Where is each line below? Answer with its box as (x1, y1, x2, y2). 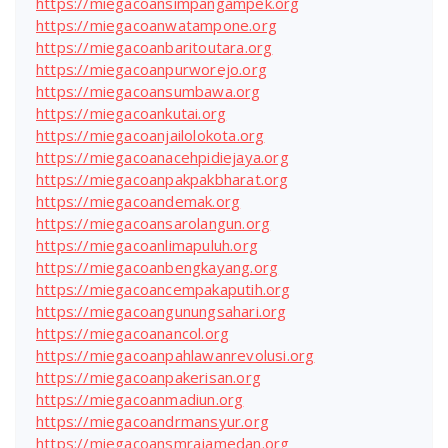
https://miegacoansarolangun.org (36, 212, 271, 233)
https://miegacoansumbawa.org (36, 80, 261, 101)
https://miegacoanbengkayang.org (36, 256, 279, 277)
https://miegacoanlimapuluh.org (36, 234, 258, 255)
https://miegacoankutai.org (36, 102, 227, 123)
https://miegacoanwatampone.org (36, 14, 277, 35)
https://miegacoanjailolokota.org (36, 124, 265, 145)
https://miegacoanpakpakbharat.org (36, 168, 289, 189)
